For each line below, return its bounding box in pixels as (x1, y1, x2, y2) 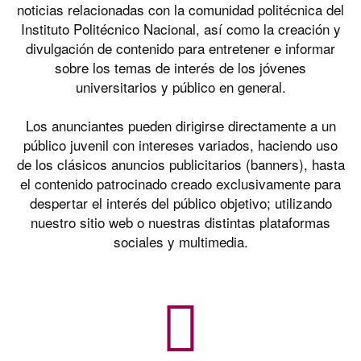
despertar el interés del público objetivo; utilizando (29, 193, 332, 213)
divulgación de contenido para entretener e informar (26, 38, 335, 58)
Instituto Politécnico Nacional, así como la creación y (20, 19, 341, 39)
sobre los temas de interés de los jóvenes (55, 57, 306, 77)
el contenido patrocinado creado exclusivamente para (20, 173, 341, 193)
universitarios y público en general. (75, 77, 286, 97)
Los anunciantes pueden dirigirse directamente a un (25, 115, 336, 135)
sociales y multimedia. (113, 231, 248, 251)
